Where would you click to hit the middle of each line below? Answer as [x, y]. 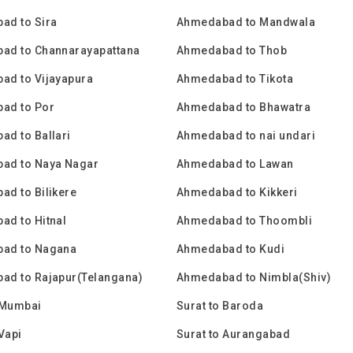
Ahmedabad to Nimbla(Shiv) [254, 277]
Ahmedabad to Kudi [231, 249]
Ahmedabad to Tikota [235, 79]
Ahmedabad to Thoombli [245, 221]
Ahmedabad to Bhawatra [244, 107]
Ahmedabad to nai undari [246, 136]
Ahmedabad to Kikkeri [237, 192]
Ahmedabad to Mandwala [246, 22]
